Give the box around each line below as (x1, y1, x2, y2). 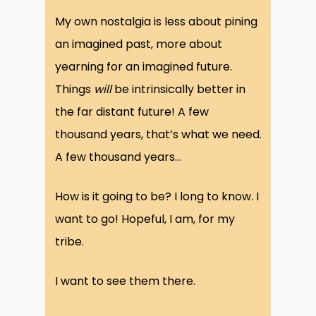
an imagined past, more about (54, 36, 222, 53)
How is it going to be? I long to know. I (54, 188, 259, 205)
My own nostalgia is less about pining (54, 13, 257, 30)
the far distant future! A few (54, 104, 209, 121)
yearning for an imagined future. (54, 59, 232, 75)
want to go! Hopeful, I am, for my (54, 211, 235, 228)
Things (54, 81, 94, 98)
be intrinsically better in (111, 81, 245, 98)
